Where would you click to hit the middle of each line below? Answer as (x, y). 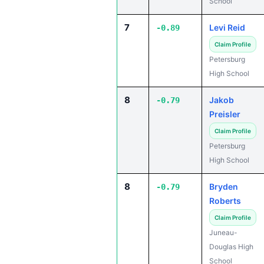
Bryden (224, 187)
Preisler (225, 114)
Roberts (225, 201)
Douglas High (231, 247)
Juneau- (223, 232)
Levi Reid (227, 27)
